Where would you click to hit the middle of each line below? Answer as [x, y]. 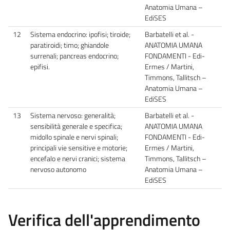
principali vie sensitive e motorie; [79, 148]
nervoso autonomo [58, 169]
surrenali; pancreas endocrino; [74, 56]
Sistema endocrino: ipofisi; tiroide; [80, 34]
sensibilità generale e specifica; [76, 126]
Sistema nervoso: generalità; [73, 115]
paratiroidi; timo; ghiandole [70, 45]
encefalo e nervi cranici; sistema [78, 158]
